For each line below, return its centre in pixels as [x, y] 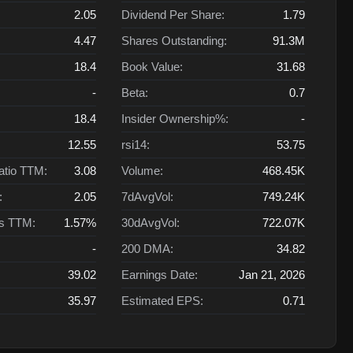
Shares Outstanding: [174, 41]
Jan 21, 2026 [271, 275]
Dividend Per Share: [173, 15]
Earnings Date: [159, 275]
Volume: [142, 171]
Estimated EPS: [162, 301]
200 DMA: [147, 249]
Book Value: [152, 67]
